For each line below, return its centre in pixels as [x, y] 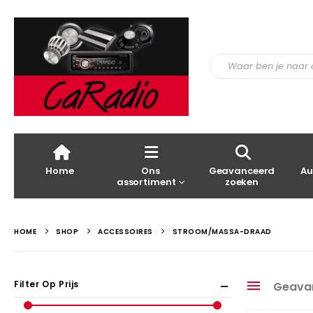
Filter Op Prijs [46, 284]
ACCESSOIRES [125, 231]
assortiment [146, 182]
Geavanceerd [242, 170]
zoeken [242, 182]
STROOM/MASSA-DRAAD [222, 231]
